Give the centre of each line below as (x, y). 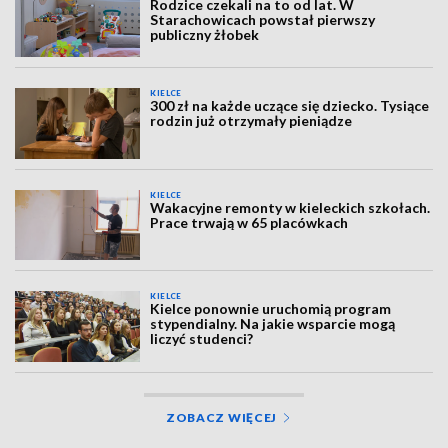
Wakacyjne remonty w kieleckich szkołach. (290, 207)
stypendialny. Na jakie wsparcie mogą (273, 324)
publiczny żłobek (205, 34)
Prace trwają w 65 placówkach (249, 222)
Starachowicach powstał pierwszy (263, 19)
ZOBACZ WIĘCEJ (221, 417)
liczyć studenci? (202, 339)
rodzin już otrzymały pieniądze (251, 121)
